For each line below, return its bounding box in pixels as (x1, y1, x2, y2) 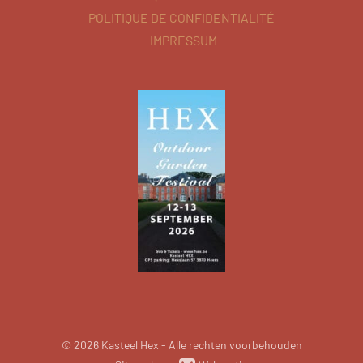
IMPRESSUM (150, 32, 217, 48)
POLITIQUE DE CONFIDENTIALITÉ (88, 9, 275, 25)
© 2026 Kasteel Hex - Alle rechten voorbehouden (61, 337, 302, 352)
